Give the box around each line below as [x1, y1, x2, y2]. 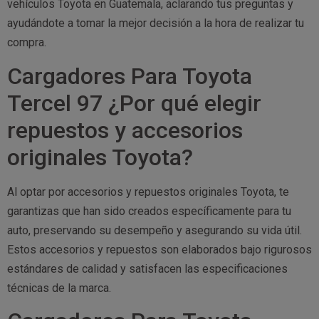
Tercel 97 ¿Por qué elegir [7, 89, 261, 117]
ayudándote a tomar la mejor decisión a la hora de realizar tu [7, 16, 304, 31]
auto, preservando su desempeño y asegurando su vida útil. [7, 223, 302, 237]
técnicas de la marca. [7, 281, 111, 295]
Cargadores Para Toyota [7, 62, 252, 90]
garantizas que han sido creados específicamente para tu [7, 204, 291, 218]
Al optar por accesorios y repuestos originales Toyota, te [7, 184, 289, 199]
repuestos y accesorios [7, 116, 243, 144]
